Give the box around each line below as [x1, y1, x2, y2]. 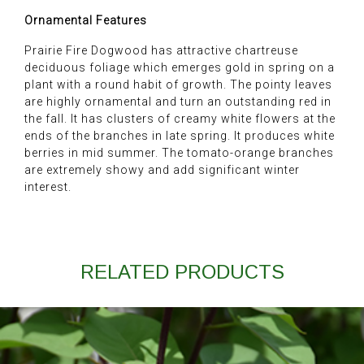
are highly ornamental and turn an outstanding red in [24, 94, 331, 108]
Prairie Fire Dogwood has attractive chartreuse [24, 43, 298, 57]
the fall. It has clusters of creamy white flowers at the [24, 111, 336, 125]
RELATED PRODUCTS [80, 260, 284, 283]
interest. [24, 180, 71, 193]
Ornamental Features [24, 13, 147, 27]
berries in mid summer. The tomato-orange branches [24, 145, 334, 159]
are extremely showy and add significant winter [24, 162, 300, 176]
